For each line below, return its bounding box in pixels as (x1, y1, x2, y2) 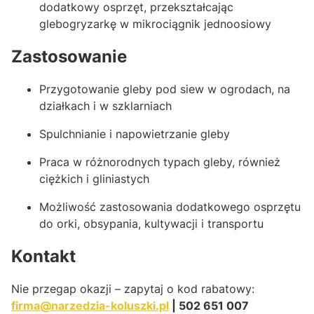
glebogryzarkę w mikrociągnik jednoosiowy (39, 16, 271, 31)
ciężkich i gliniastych (39, 171, 149, 186)
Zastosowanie (11, 46, 127, 67)
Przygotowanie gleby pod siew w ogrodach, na (39, 81, 290, 96)
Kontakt (11, 245, 76, 266)
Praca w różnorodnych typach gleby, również (39, 154, 280, 169)
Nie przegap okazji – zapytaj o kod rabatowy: (11, 281, 254, 296)
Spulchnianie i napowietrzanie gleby (39, 126, 230, 141)
